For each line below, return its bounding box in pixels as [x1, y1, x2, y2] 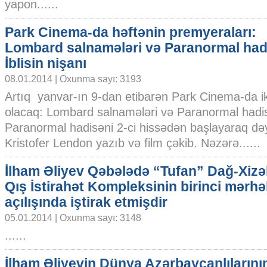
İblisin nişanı [5, 55, 86, 71]
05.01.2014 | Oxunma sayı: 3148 [5, 212, 141, 223]
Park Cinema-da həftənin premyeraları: [5, 24, 256, 40]
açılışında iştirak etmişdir [5, 194, 167, 210]
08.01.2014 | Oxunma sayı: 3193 [5, 73, 141, 84]
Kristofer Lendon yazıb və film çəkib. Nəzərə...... [5, 136, 260, 150]
